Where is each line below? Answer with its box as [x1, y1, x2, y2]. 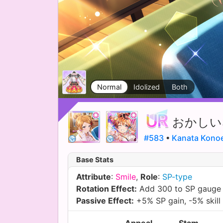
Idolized [133, 82, 160, 91]
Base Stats [76, 155, 113, 164]
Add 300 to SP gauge [137, 183, 221, 194]
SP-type [162, 171, 192, 182]
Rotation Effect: [76, 183, 137, 194]
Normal [97, 82, 121, 91]
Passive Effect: [76, 195, 134, 206]
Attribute [76, 171, 111, 182]
